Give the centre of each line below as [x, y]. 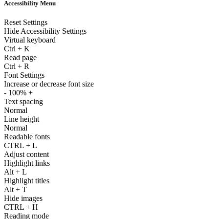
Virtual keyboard [30, 40]
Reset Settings [26, 22]
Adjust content [26, 154]
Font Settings [24, 75]
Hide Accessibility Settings [45, 31]
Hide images [23, 198]
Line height [22, 119]
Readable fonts [27, 136]
